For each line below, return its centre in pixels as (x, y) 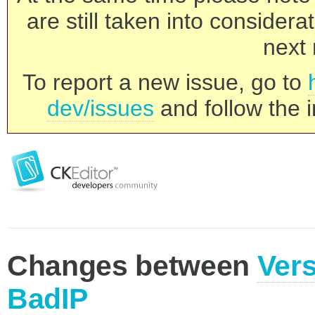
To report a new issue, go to (165, 82)
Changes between (132, 266)
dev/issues (101, 108)
